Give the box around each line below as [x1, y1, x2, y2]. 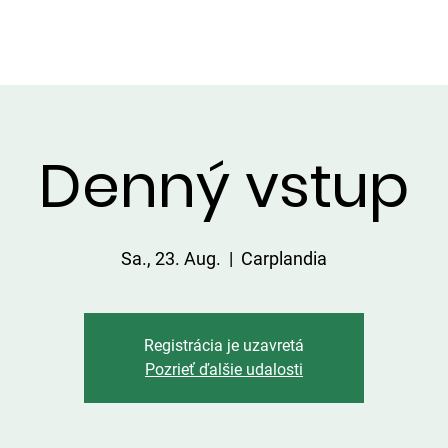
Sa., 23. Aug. [121, 248, 221, 269]
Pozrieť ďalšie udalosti [145, 360, 303, 379]
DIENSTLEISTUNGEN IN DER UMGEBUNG [22, 46, 302, 64]
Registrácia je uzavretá [144, 336, 304, 355]
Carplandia [241, 248, 327, 269]
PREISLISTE [331, 46, 411, 64]
